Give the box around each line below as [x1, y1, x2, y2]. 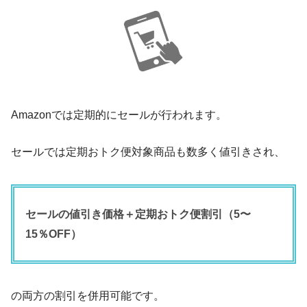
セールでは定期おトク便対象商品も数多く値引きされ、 [11, 145, 285, 158]
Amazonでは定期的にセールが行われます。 [11, 108, 227, 121]
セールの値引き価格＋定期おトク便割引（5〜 [25, 208, 251, 220]
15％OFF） [25, 228, 82, 240]
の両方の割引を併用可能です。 [11, 289, 164, 302]
